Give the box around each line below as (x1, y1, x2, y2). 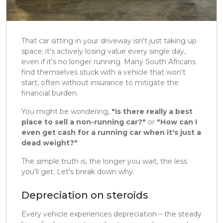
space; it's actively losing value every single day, (21, 47, 186, 56)
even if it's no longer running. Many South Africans (21, 57, 196, 67)
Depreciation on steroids (21, 189, 148, 202)
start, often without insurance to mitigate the (21, 78, 179, 88)
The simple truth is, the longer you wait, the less (21, 157, 187, 166)
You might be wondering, (21, 107, 111, 116)
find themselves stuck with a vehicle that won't (21, 68, 186, 77)
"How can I (157, 117, 197, 127)
